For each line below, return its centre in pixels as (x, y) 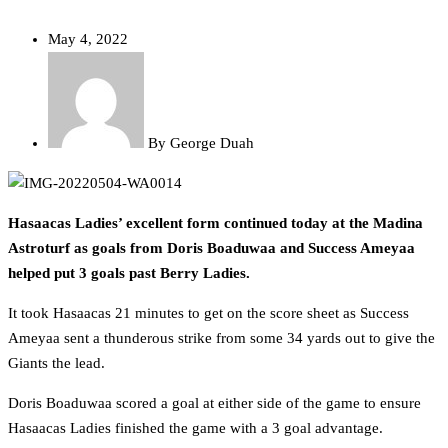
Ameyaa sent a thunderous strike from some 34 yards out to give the (221, 338)
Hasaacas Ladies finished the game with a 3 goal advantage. (195, 428)
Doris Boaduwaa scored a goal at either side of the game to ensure (214, 403)
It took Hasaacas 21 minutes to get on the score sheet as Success (208, 313)
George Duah (210, 143)
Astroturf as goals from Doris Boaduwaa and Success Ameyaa (211, 248)
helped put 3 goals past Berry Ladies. (129, 273)
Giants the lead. (56, 363)
